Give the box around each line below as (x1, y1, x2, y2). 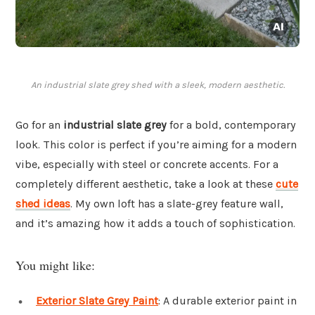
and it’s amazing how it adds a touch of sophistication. (15, 217, 295, 231)
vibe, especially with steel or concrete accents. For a (15, 157, 278, 172)
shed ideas (15, 197, 70, 211)
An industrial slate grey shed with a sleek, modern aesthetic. (30, 79, 285, 91)
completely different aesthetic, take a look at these (15, 177, 276, 191)
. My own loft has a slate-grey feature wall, (70, 197, 283, 211)
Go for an (15, 118, 63, 132)
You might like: (15, 256, 95, 274)
